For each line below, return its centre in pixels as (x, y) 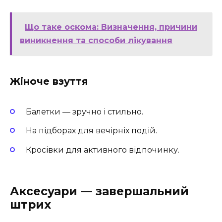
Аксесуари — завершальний (99, 191)
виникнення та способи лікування (96, 41)
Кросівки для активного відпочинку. (103, 150)
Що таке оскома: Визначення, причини (111, 27)
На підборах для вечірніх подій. (91, 131)
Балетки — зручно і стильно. (84, 112)
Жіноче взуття (49, 82)
